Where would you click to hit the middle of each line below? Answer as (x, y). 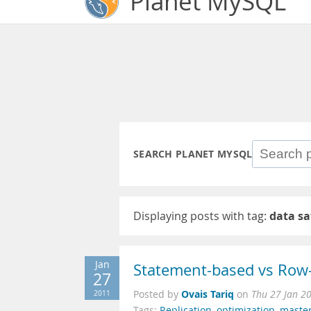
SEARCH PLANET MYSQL (193, 154)
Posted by (157, 294)
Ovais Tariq (208, 294)
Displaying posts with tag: (201, 216)
